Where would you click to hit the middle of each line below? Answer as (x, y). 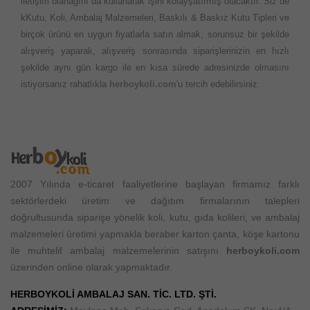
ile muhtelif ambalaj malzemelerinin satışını (118, 251)
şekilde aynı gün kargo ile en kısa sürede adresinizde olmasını (155, 68)
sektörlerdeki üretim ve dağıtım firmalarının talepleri (155, 201)
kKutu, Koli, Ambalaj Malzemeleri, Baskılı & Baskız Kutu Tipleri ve (155, 18)
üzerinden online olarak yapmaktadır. (91, 267)
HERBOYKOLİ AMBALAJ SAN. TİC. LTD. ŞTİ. (113, 294)
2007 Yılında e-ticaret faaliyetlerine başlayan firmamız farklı (155, 184)
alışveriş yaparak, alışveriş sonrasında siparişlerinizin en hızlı (155, 51)
